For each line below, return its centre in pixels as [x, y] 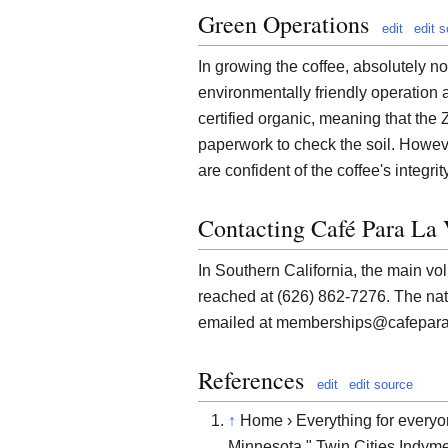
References [251, 380]
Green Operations [283, 24]
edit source [381, 385]
